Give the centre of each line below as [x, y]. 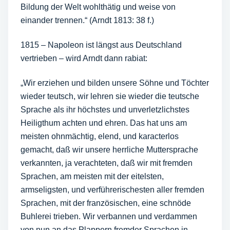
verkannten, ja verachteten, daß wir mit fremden [107, 163]
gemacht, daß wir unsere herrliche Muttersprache [109, 150]
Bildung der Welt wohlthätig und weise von [98, 7]
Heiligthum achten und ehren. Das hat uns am [104, 123]
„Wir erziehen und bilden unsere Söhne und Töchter [115, 83]
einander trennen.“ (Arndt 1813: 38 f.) [87, 20]
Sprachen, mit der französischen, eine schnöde [106, 203]
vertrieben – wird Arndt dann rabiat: [84, 58]
